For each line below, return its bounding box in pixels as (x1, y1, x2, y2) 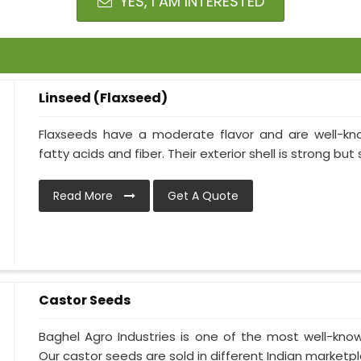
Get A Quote (168, 188, 239, 205)
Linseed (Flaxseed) (39, 89, 168, 107)
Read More (53, 188, 116, 205)
